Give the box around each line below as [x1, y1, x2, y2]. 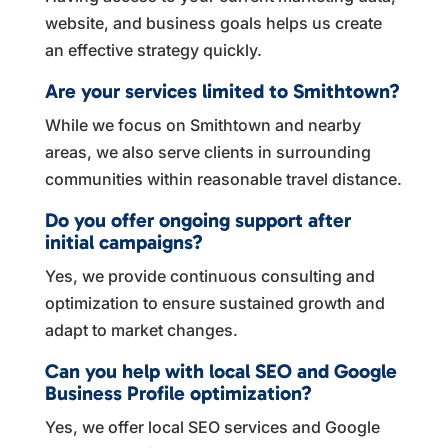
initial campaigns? [44, 229, 203, 254]
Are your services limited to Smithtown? [44, 78, 400, 103]
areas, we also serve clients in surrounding [44, 141, 371, 162]
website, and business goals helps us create [44, 12, 382, 33]
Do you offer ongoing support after [44, 207, 351, 232]
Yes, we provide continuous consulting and [44, 265, 375, 286]
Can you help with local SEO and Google [44, 358, 397, 383]
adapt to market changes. [44, 319, 238, 340]
